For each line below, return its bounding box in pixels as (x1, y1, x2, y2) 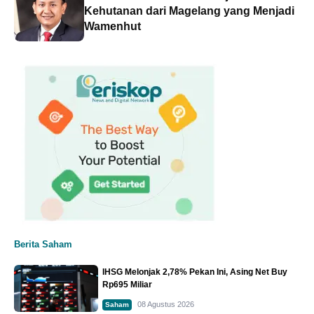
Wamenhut (84, 20, 141, 32)
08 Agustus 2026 (137, 299, 195, 308)
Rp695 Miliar (102, 279, 153, 289)
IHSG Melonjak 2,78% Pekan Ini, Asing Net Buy (102, 266, 288, 277)
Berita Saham (14, 238, 72, 250)
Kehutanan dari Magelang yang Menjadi (84, 4, 294, 17)
